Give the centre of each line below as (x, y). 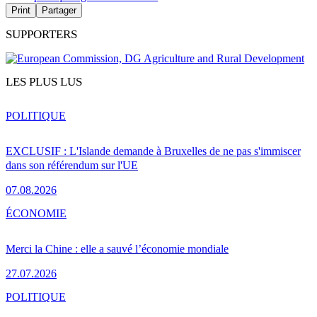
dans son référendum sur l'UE (72, 165)
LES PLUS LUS (44, 81)
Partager (59, 11)
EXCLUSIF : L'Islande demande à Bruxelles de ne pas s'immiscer (153, 151)
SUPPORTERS (41, 35)
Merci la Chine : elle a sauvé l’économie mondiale (117, 248)
